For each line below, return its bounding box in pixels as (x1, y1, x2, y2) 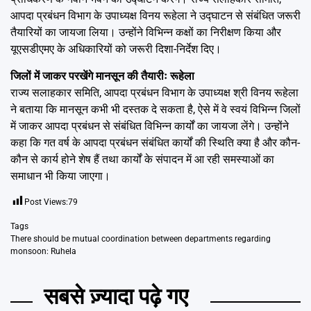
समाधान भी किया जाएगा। (10, 169, 110, 183)
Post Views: (24, 196, 68, 207)
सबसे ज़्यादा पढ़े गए (44, 283, 188, 310)
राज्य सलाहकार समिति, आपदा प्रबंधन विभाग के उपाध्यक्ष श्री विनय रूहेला (10, 85, 299, 99)
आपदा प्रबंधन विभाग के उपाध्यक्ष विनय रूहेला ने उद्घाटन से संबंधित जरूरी (10, 8, 301, 22)
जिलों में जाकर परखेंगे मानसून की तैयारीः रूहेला (10, 69, 194, 83)
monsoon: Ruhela (10, 246, 76, 256)
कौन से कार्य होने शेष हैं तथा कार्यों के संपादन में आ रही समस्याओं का (10, 152, 274, 166)
